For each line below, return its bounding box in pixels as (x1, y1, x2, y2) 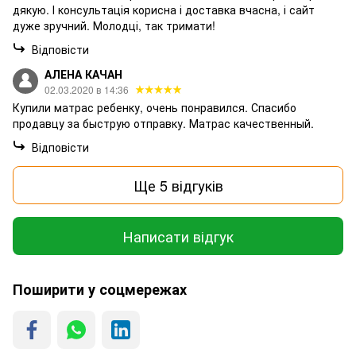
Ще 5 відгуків (133, 174, 223, 195)
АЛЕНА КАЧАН (44, 66, 122, 83)
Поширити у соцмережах (13, 279, 187, 300)
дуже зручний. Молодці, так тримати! (13, 17, 215, 34)
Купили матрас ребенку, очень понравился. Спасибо (13, 99, 296, 116)
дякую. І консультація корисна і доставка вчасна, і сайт (13, 2, 315, 18)
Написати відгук (122, 225, 234, 246)
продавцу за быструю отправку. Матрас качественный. (13, 115, 314, 132)
